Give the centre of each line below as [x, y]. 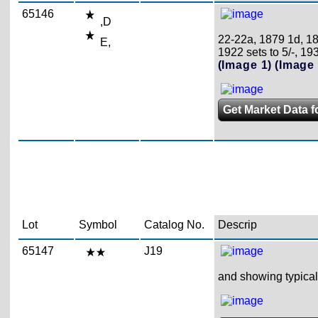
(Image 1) [245, 65]
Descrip [237, 224]
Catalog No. [174, 224]
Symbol [98, 224]
